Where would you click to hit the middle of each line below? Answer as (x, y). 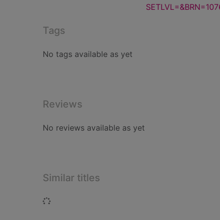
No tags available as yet (88, 54)
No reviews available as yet (94, 128)
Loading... (68, 201)
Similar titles (71, 178)
